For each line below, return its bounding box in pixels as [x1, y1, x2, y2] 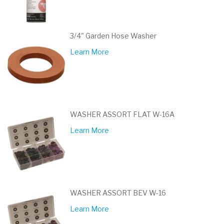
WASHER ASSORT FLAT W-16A [70, 110, 174, 118]
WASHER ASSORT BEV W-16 [70, 188, 166, 197]
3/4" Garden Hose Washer [70, 31, 156, 40]
